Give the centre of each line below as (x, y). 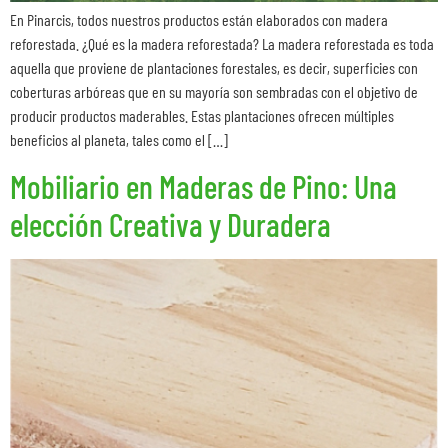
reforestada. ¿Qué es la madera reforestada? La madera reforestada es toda (222, 44)
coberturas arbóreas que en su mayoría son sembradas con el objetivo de (214, 92)
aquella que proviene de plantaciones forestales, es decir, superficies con (214, 68)
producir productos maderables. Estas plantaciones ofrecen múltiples (202, 116)
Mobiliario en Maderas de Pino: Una (203, 185)
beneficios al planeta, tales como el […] (119, 140)
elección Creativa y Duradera (170, 223)
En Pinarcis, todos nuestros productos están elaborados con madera (199, 20)
